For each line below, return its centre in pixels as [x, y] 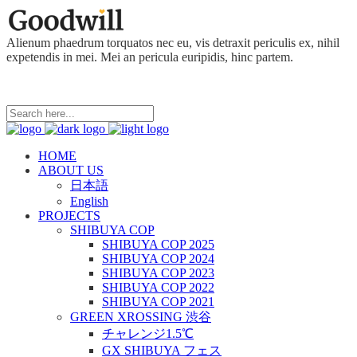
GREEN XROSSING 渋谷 [141, 317]
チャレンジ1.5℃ [148, 333]
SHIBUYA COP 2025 [158, 244]
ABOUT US [71, 170]
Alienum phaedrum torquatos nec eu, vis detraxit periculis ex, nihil [173, 43]
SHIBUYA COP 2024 [158, 259]
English [89, 201]
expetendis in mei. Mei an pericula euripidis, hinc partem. [150, 57]
